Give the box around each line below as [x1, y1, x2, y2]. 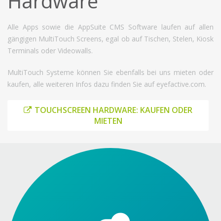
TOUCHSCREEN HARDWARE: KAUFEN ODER [35, 104, 192, 115]
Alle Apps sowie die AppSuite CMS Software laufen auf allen [7, 22, 214, 32]
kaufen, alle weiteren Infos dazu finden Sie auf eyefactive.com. [7, 79, 206, 89]
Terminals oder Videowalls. [7, 45, 93, 55]
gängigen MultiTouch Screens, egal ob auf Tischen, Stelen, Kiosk [7, 34, 214, 43]
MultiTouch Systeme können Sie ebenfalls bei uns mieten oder [7, 67, 214, 77]
